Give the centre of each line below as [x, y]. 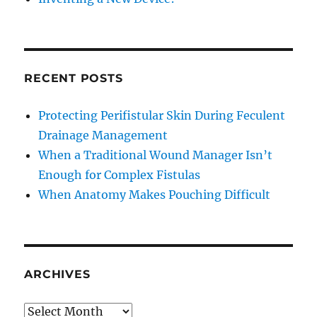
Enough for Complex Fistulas [120, 174]
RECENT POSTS [74, 78]
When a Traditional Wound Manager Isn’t [156, 155]
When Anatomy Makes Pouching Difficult [155, 194]
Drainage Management [103, 135]
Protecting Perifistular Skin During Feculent [162, 115]
